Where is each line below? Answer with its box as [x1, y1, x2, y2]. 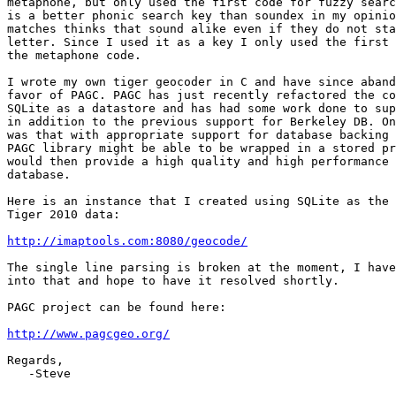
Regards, [7, 354, 64, 368]
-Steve [7, 367, 28, 381]
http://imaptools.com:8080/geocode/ [7, 234, 247, 248]
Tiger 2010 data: [7, 208, 120, 222]
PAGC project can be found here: [7, 301, 226, 315]
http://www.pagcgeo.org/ [7, 327, 170, 341]
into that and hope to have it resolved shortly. [7, 274, 339, 288]
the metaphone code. [7, 49, 141, 63]
